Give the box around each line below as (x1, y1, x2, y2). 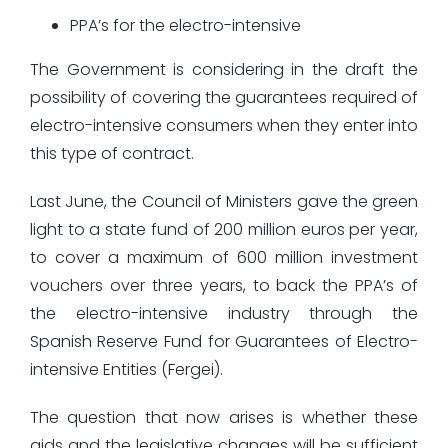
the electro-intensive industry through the (29, 301, 419, 325)
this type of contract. (29, 141, 194, 165)
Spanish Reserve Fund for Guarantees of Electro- (29, 329, 419, 353)
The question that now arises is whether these (29, 405, 419, 429)
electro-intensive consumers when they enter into (29, 113, 419, 137)
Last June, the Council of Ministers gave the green (29, 189, 419, 213)
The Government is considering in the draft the (29, 57, 419, 81)
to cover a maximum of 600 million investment (29, 245, 419, 269)
